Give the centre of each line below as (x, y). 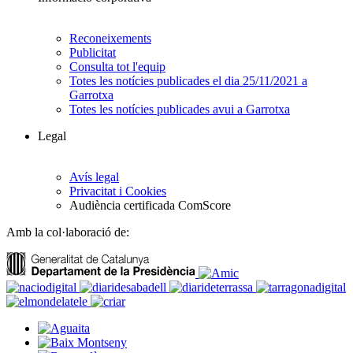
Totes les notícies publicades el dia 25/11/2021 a (188, 81)
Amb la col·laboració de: (68, 232)
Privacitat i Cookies (118, 191)
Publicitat (93, 53)
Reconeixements (110, 39)
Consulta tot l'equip (117, 67)
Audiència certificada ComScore (150, 206)
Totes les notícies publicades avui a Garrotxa (180, 110)
